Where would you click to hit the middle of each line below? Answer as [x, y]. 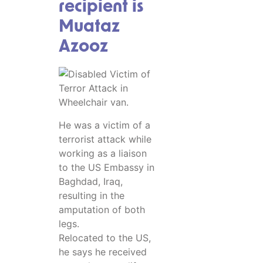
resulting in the [92, 195]
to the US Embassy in [107, 167]
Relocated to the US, [105, 237]
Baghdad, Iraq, [91, 181]
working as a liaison [103, 153]
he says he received [103, 252]
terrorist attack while [105, 139]
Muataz [89, 28]
